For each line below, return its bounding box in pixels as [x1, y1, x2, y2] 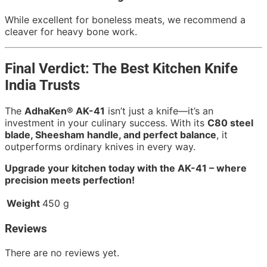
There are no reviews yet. [5, 246, 119, 259]
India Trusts [5, 76, 80, 94]
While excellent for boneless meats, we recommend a [5, 13, 246, 26]
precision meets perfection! [5, 174, 135, 187]
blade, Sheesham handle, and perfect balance [5, 129, 216, 141]
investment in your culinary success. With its [5, 117, 207, 129]
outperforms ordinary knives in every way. [5, 141, 195, 153]
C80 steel [207, 117, 253, 129]
